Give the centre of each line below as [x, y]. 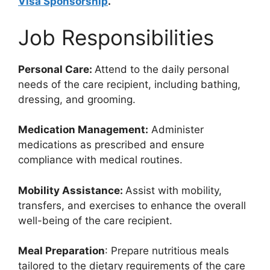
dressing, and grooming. [77, 99]
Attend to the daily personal [162, 69]
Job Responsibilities [116, 37]
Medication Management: [83, 130]
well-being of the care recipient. [95, 220]
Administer [176, 130]
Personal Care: [56, 69]
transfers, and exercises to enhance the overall [132, 205]
